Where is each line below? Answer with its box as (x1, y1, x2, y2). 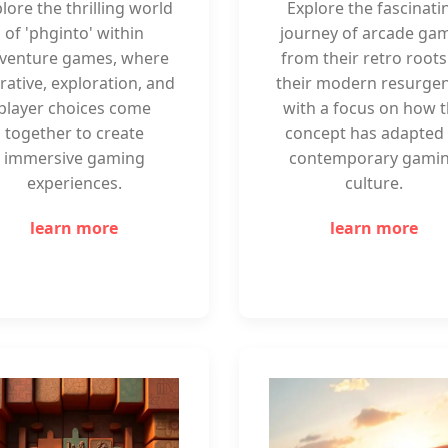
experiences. (26, 172, 122, 194)
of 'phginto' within (4, 22, 144, 44)
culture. (345, 172, 403, 194)
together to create (4, 122, 144, 144)
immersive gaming (3, 147, 145, 169)
